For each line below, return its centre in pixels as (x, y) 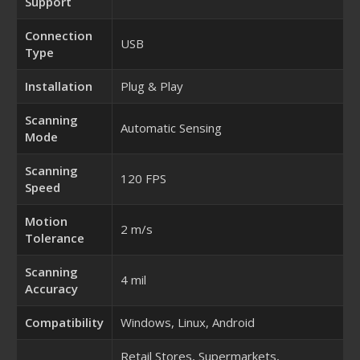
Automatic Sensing (171, 127)
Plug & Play (152, 86)
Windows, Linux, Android (188, 322)
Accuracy (51, 288)
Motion (46, 221)
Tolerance (55, 237)
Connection (59, 35)
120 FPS (143, 178)
